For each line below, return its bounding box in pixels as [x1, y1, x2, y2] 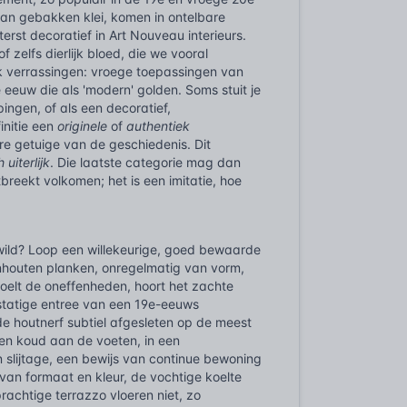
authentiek [126, 118, 191, 134]
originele [57, 118, 108, 134]
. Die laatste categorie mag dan [50, 154, 242, 170]
